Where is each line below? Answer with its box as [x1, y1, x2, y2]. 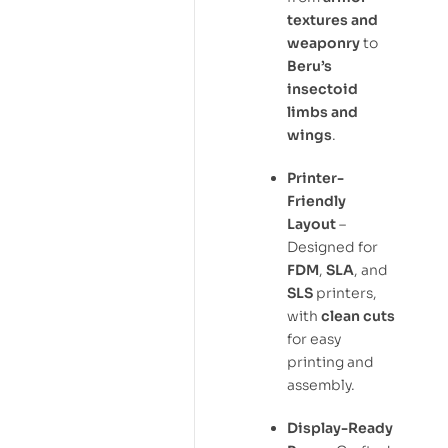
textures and [287, 11, 378, 30]
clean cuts [321, 306, 395, 325]
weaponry [287, 34, 360, 53]
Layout [287, 214, 336, 233]
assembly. [287, 375, 355, 394]
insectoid [287, 80, 358, 99]
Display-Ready [287, 418, 393, 437]
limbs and [287, 103, 358, 122]
